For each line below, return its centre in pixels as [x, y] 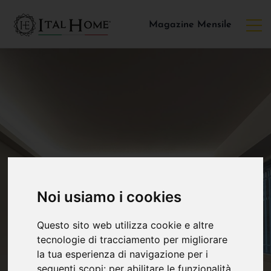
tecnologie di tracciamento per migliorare [132, 240]
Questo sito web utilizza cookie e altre [126, 225]
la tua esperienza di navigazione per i [123, 254]
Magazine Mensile [190, 25]
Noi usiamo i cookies [109, 197]
